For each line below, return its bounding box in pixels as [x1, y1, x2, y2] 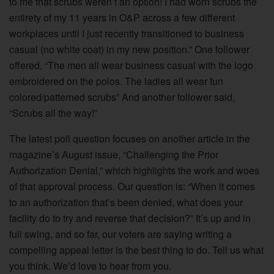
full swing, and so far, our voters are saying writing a [9, 226, 232, 241]
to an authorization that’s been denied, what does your [9, 194, 243, 209]
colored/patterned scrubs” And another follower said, [9, 89, 235, 104]
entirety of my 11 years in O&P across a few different [9, 10, 235, 24]
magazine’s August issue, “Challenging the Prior [9, 147, 218, 161]
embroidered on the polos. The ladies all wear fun [9, 73, 223, 88]
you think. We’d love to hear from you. [9, 258, 171, 273]
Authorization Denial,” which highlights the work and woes [9, 163, 259, 177]
